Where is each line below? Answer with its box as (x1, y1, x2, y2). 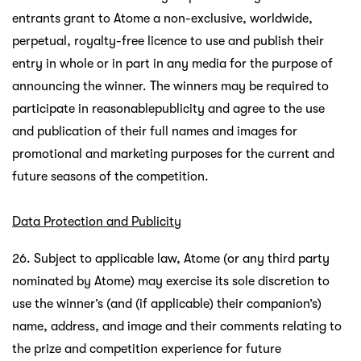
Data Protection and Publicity (12, 214, 181, 229)
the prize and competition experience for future (12, 341, 281, 356)
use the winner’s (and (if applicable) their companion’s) (12, 296, 322, 311)
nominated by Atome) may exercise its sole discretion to (12, 273, 330, 288)
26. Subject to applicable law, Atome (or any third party (12, 251, 330, 266)
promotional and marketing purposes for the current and (12, 146, 334, 161)
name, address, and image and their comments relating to (12, 318, 342, 334)
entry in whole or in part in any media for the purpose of (12, 56, 333, 71)
